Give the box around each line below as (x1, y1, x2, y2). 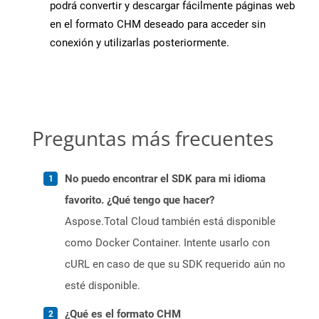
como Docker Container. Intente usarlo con (65, 236, 270, 250)
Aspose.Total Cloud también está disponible (65, 215, 276, 229)
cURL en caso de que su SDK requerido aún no (65, 258, 286, 271)
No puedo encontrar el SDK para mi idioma (65, 172, 266, 186)
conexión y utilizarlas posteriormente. (50, 36, 229, 50)
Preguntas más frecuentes (32, 125, 273, 152)
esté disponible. (65, 279, 140, 293)
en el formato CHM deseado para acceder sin (50, 18, 266, 31)
